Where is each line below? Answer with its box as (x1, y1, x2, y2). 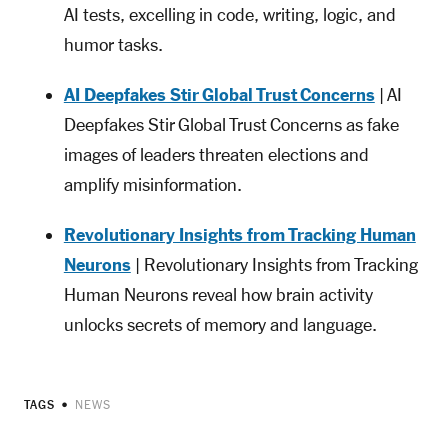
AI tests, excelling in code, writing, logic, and (63, 4, 396, 27)
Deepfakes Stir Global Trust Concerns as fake (63, 114, 399, 137)
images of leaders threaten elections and (63, 144, 369, 167)
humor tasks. (63, 34, 163, 57)
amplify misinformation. (63, 174, 242, 197)
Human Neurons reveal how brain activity (63, 284, 373, 307)
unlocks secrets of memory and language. (63, 314, 377, 337)
